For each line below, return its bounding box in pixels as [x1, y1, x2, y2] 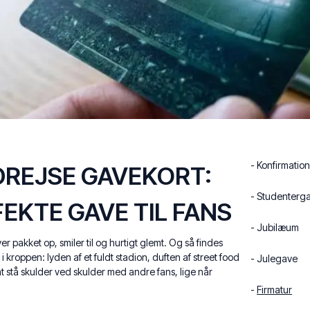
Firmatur [257, 284, 292, 295]
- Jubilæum [250, 221, 299, 233]
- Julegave [250, 253, 298, 264]
